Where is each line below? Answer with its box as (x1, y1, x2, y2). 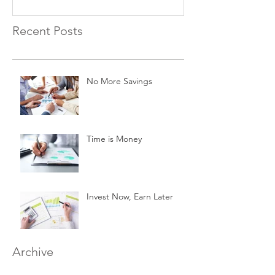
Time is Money (87, 133, 142, 145)
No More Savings (87, 76, 152, 87)
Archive (12, 244, 53, 260)
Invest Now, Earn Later (87, 191, 173, 203)
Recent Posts (12, 23, 83, 39)
